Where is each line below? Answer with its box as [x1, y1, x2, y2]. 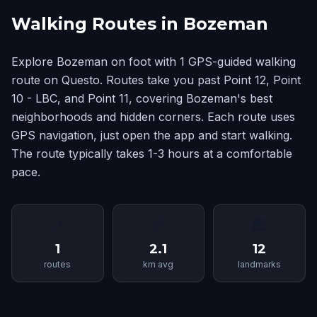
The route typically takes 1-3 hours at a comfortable [11, 146, 292, 161]
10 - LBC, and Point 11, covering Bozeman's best [11, 91, 272, 105]
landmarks [238, 259, 282, 270]
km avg [143, 259, 174, 270]
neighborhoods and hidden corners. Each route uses [11, 110, 295, 124]
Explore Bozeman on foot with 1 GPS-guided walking [11, 54, 296, 69]
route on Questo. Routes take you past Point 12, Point [11, 73, 301, 87]
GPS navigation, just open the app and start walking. [11, 128, 292, 142]
